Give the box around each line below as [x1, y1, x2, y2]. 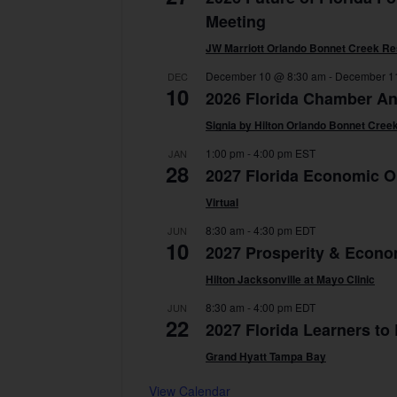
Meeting [206, 10, 266, 34]
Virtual [206, 194, 238, 211]
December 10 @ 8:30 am [206, 68, 326, 84]
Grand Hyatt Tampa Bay [206, 348, 326, 365]
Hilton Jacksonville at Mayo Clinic [206, 271, 375, 288]
